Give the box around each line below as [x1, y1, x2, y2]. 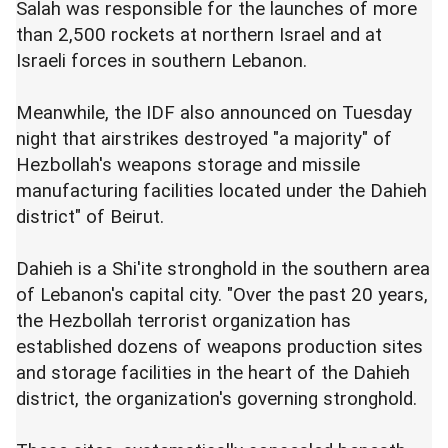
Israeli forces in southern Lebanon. [16, 50, 312, 73]
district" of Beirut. [16, 206, 164, 229]
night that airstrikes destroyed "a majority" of [16, 128, 392, 151]
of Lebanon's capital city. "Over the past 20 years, [16, 284, 428, 307]
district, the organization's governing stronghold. [16, 388, 422, 411]
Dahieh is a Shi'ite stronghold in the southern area [16, 258, 430, 281]
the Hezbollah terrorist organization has [16, 310, 351, 333]
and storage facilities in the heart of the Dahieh [16, 362, 410, 385]
